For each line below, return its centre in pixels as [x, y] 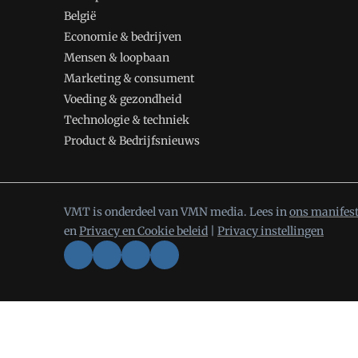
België [80, 16]
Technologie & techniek [127, 120]
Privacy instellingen [270, 231]
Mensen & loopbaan [117, 58]
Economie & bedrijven [123, 37]
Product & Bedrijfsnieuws [132, 141]
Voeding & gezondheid [123, 99]
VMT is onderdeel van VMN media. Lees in [177, 212]
